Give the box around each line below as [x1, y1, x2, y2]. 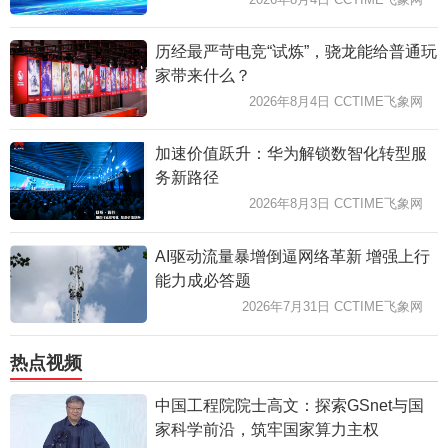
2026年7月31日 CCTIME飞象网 [242, 299, 423, 315]
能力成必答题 [154, 272, 251, 290]
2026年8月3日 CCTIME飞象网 [249, 196, 423, 212]
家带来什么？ [154, 67, 251, 85]
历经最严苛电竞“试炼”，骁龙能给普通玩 [154, 43, 437, 61]
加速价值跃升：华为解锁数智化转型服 [154, 145, 427, 163]
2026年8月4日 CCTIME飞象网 [249, 94, 423, 110]
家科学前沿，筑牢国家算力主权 [154, 420, 379, 438]
